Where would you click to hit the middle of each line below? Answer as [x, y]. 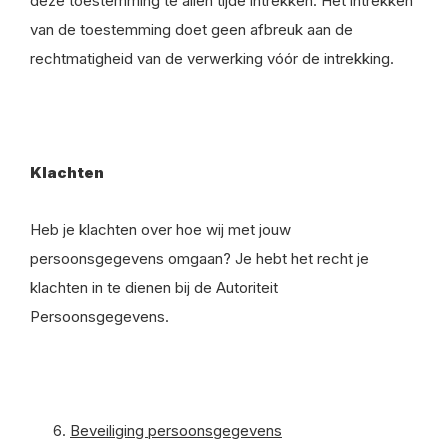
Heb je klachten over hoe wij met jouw [160, 229]
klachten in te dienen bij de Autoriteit [154, 287]
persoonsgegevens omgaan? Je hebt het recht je [199, 258]
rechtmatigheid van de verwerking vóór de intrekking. [212, 58]
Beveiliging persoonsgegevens [176, 430]
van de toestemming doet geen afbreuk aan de [191, 29]
